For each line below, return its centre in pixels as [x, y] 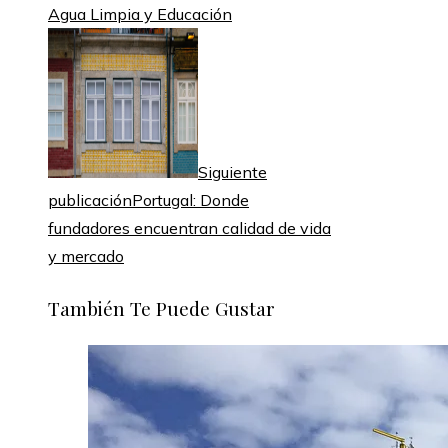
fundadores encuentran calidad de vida [189, 228]
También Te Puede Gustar [161, 307]
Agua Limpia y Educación [140, 14]
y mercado [86, 256]
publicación [90, 200]
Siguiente [232, 172]
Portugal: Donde [190, 200]
